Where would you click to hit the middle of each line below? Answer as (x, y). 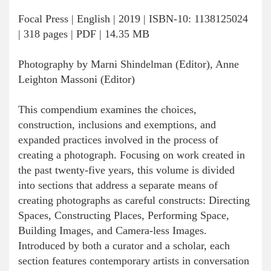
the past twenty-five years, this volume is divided (126, 170)
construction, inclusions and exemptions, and (117, 125)
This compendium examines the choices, (107, 109)
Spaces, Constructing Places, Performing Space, (124, 215)
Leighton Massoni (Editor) (77, 79)
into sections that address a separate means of (118, 185)
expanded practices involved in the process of (118, 140)
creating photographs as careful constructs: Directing (134, 200)
